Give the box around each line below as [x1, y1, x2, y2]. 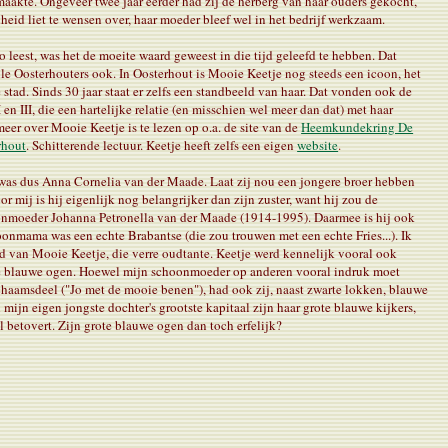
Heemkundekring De [301, 117, 414, 136]
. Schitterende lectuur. [26, 135, 144, 154]
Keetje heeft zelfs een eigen [146, 135, 295, 154]
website [297, 135, 339, 154]
